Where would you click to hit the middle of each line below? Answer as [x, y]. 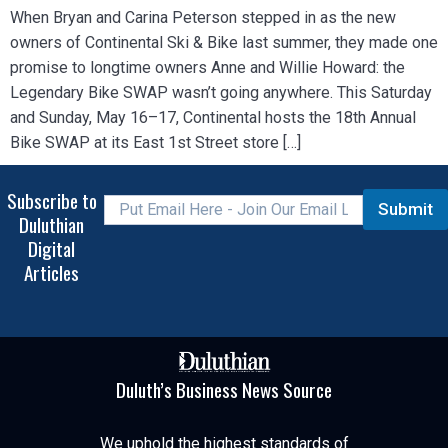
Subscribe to [51, 201]
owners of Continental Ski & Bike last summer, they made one [224, 42]
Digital [52, 249]
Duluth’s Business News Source [224, 389]
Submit [405, 209]
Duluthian [52, 225]
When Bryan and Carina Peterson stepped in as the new [203, 17]
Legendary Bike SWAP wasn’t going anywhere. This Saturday [221, 92]
